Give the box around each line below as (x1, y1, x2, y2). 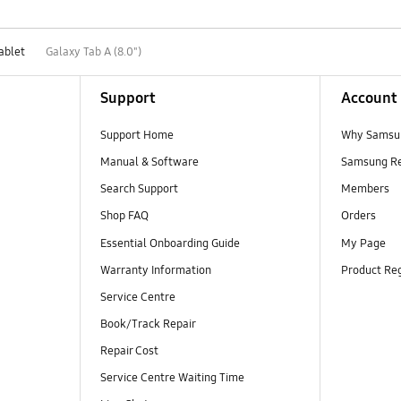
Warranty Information (99, 262, 211, 277)
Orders (340, 209, 379, 224)
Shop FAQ (99, 209, 149, 224)
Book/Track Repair (99, 316, 196, 331)
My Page (340, 235, 386, 251)
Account (340, 89, 397, 108)
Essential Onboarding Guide (99, 235, 240, 251)
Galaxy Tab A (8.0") (45, 44, 141, 59)
